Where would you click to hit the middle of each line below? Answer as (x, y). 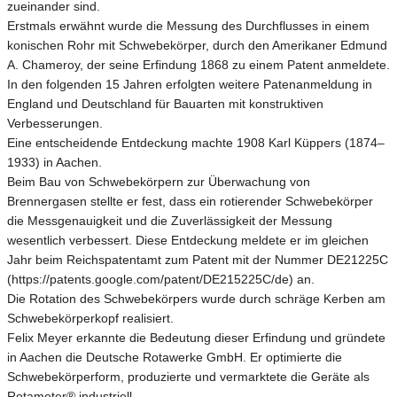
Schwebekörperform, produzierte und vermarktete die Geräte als (188, 376)
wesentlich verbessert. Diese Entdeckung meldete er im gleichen (188, 240)
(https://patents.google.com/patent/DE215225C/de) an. (161, 279)
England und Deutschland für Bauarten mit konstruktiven (165, 103)
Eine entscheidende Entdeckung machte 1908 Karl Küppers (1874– (196, 142)
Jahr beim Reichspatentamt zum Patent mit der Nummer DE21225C (198, 259)
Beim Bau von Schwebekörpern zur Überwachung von (159, 181)
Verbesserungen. (55, 123)
